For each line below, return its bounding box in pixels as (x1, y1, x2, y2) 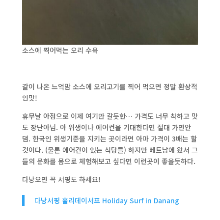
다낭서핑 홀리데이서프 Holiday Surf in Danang (34, 195, 179, 206)
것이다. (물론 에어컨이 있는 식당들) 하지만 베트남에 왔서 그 (22, 145, 198, 155)
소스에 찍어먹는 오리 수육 (22, 45, 98, 55)
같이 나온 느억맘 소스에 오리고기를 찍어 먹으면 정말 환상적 (22, 82, 197, 92)
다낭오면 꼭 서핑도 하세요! (22, 174, 101, 185)
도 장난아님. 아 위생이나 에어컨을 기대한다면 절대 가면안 (22, 122, 191, 133)
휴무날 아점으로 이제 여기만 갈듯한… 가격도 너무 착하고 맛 (22, 111, 198, 121)
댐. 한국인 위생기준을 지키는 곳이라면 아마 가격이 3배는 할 (22, 134, 197, 144)
